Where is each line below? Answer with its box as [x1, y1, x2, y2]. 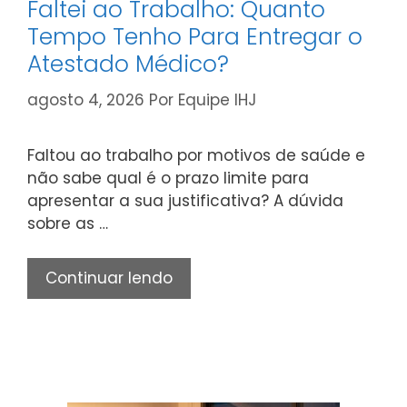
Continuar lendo [45, 267, 173, 289]
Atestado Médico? [27, 48, 229, 80]
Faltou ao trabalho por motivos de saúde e [27, 144, 365, 166]
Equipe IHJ [178, 88, 256, 111]
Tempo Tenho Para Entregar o [27, 21, 362, 53]
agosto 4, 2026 [27, 88, 144, 111]
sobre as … [27, 212, 108, 234]
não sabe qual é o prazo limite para [27, 166, 309, 189]
